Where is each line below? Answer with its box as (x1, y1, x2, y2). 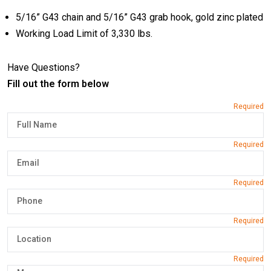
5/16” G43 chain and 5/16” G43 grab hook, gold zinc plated (15, 11, 263, 24)
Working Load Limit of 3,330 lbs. (15, 28, 152, 40)
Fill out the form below (7, 78, 109, 90)
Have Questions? (7, 62, 80, 74)
